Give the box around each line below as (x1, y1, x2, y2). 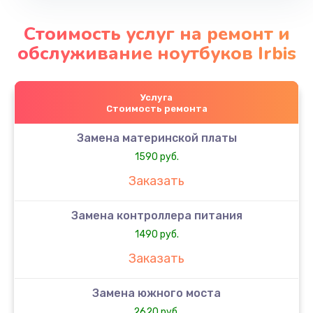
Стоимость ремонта (105, 103, 208, 114)
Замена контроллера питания (71, 208, 242, 222)
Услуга (140, 92, 173, 103)
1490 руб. (134, 228, 179, 240)
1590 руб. (134, 150, 179, 163)
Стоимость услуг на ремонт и (23, 21, 290, 46)
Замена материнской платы (76, 131, 237, 145)
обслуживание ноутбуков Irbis (17, 41, 296, 66)
